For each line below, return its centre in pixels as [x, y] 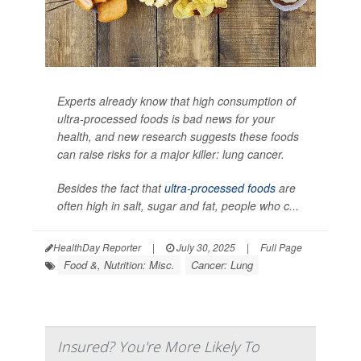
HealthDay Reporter [97, 247]
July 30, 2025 [205, 247]
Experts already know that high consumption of [176, 101]
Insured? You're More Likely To [158, 347]
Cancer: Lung [222, 265]
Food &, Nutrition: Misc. [119, 265]
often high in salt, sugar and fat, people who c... [178, 206]
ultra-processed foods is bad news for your [166, 119]
